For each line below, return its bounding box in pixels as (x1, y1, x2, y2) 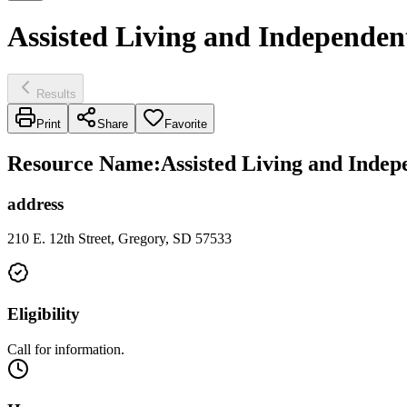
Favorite (164, 116, 207, 131)
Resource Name (7, 151, 154, 175)
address (7, 194, 64, 213)
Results (36, 86, 76, 101)
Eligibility (7, 304, 80, 324)
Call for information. (7, 341, 124, 357)
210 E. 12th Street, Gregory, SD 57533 (7, 231, 232, 247)
